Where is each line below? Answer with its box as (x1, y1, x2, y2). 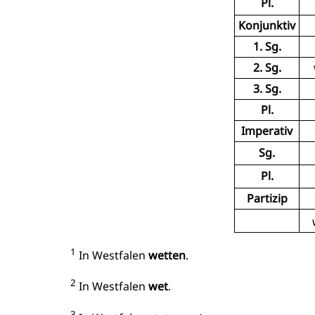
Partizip (246, 190, 288, 206)
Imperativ (241, 122, 292, 139)
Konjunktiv (238, 17, 295, 33)
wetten (148, 247, 186, 264)
